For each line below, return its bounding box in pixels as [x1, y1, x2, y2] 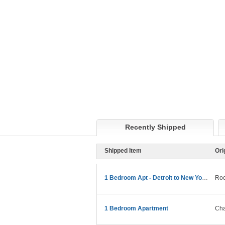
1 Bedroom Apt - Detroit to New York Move [202, 174, 208, 182]
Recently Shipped [125, 123, 186, 132]
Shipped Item [104, 147, 142, 155]
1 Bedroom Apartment [104, 205, 168, 212]
